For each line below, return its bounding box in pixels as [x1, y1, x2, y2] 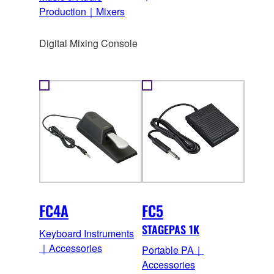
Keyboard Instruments [39, 226, 134, 240]
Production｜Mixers [39, 4, 125, 18]
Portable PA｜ [142, 242, 204, 257]
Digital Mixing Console [39, 35, 138, 50]
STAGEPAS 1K [142, 221, 199, 237]
